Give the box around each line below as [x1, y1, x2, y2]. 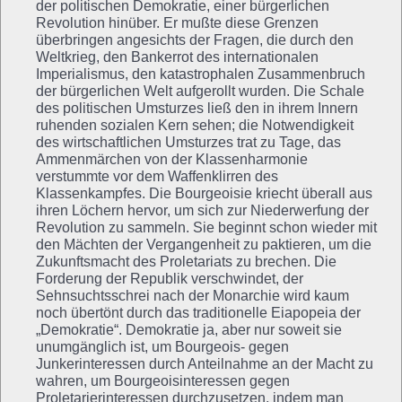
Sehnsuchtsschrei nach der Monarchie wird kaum [36, 287, 349, 303]
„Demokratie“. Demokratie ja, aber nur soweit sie [36, 321, 342, 337]
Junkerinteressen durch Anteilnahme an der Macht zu [36, 355, 373, 371]
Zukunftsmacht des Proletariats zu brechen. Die [36, 253, 336, 269]
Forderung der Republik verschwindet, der [36, 270, 303, 286]
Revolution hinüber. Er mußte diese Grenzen [36, 14, 319, 31]
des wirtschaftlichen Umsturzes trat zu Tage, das [36, 134, 341, 150]
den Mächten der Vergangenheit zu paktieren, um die [36, 236, 371, 252]
